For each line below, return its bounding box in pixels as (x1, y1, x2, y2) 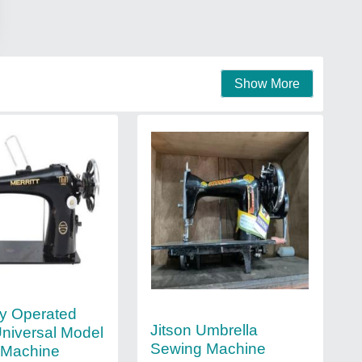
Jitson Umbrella (149, 321, 258, 339)
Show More (234, 77, 300, 90)
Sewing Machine (149, 339, 266, 357)
